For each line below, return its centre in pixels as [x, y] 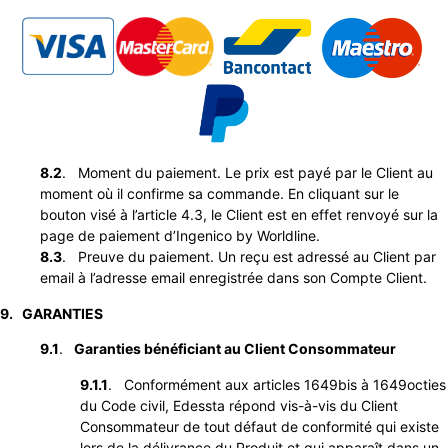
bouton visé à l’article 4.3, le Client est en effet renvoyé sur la [239, 215]
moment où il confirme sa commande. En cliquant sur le [219, 194]
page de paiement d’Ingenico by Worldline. [180, 236]
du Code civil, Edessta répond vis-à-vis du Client [239, 405]
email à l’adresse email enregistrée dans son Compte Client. [233, 278]
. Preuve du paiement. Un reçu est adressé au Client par [249, 257]
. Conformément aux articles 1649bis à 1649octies [277, 384]
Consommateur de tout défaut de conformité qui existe [259, 426]
